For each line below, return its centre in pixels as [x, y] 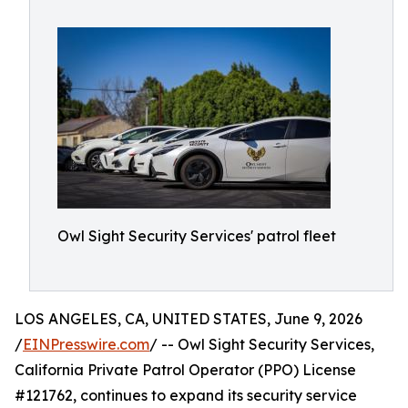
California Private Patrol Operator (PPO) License [185, 370]
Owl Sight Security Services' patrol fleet [197, 236]
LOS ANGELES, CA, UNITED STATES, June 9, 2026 [189, 319]
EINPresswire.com [86, 344]
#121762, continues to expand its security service [186, 395]
